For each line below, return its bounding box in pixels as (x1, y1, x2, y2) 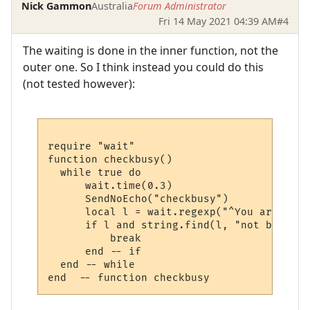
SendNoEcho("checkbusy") (48, 193, 229, 206)
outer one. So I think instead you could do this (23, 59, 264, 75)
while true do (48, 167, 148, 179)
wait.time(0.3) (48, 180, 173, 192)
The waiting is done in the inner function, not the (23, 42, 278, 58)
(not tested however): (23, 75, 135, 91)
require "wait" (48, 140, 136, 153)
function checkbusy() (48, 154, 173, 166)
